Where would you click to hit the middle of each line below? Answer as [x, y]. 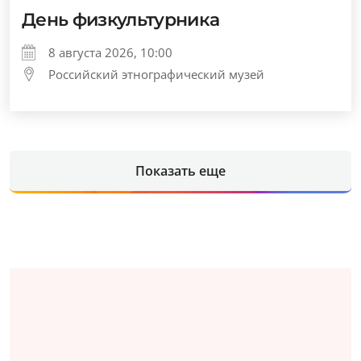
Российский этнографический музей [156, 75]
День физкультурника [121, 20]
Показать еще [180, 171]
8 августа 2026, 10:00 [110, 53]
